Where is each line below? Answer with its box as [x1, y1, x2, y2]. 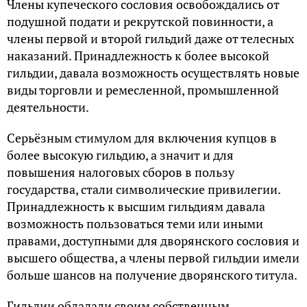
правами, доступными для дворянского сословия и [7, 232, 299, 249]
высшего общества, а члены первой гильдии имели [7, 249, 299, 266]
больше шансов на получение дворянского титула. [7, 267, 297, 283]
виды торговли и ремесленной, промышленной [7, 82, 279, 98]
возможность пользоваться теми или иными [7, 215, 263, 232]
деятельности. [7, 99, 89, 115]
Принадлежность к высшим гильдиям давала [7, 198, 265, 214]
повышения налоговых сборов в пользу [7, 164, 234, 180]
